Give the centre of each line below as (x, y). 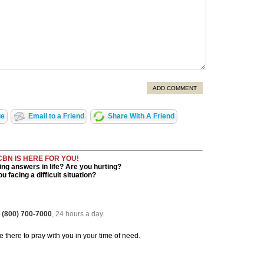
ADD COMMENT (175, 88)
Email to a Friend (56, 116)
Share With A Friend (141, 116)
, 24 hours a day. (78, 214)
